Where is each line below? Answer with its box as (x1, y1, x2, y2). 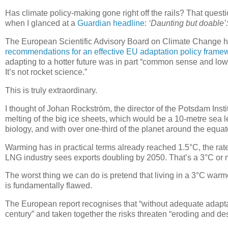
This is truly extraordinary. (5, 85, 97, 95)
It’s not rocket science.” (5, 68, 87, 77)
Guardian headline (77, 19, 145, 28)
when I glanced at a (5, 19, 77, 28)
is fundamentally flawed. (5, 181, 92, 190)
